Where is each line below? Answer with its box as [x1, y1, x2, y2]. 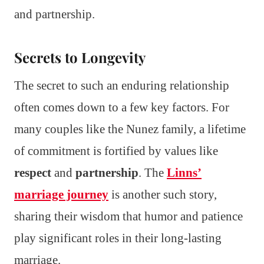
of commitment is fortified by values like [14, 143, 218, 158]
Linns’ [167, 165, 202, 180]
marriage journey [14, 187, 108, 202]
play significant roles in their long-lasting [14, 230, 222, 245]
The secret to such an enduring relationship [14, 78, 229, 93]
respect [14, 165, 51, 180]
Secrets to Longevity [14, 47, 146, 67]
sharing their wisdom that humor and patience [14, 209, 243, 223]
